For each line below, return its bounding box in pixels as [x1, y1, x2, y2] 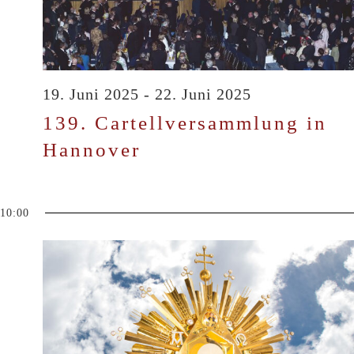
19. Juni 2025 [43, 85, 139, 103]
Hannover [43, 138, 141, 160]
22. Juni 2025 [155, 85, 251, 103]
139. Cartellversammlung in [43, 111, 327, 134]
